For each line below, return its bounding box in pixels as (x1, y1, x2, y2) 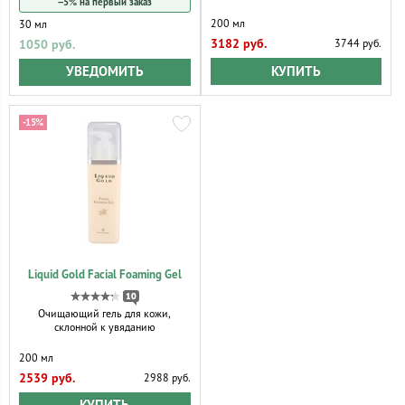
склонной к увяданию (53, 321, 155, 334)
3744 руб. (334, 38, 381, 51)
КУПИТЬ (270, 63, 321, 80)
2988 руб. (143, 372, 191, 384)
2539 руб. (19, 371, 75, 386)
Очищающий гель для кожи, (38, 307, 172, 320)
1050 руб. (19, 37, 75, 52)
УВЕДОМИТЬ (65, 64, 144, 80)
